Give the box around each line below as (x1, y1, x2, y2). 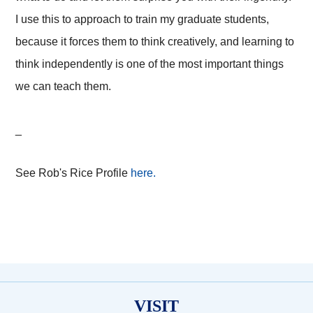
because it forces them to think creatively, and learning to (15, 36, 295, 48)
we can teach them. (15, 80, 112, 93)
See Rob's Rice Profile (15, 167, 131, 180)
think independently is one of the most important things (15, 58, 284, 71)
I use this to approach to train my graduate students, (15, 13, 270, 26)
